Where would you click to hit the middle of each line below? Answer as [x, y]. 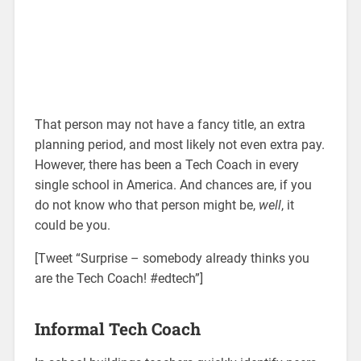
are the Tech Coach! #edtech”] [118, 278]
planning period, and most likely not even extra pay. [179, 144]
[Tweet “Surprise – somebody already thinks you [172, 258]
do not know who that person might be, [146, 205]
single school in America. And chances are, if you [173, 185]
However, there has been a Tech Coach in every [166, 164]
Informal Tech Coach [117, 328]
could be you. [72, 225]
